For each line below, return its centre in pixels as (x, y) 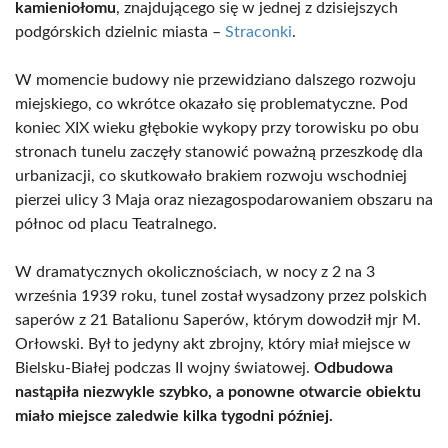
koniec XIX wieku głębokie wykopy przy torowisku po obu (217, 128)
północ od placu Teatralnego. (116, 224)
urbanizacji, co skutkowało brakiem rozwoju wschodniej (211, 176)
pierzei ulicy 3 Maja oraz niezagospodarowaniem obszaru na (224, 200)
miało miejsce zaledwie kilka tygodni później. (174, 416)
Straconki (258, 32)
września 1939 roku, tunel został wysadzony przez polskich (221, 296)
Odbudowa (353, 368)
